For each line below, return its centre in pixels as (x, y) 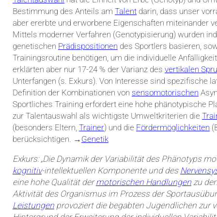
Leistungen (33, 206)
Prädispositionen (88, 46)
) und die (120, 127)
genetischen (35, 46)
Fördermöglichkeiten (173, 127)
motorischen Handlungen (143, 182)
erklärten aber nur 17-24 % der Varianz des (88, 69)
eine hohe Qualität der (54, 182)
